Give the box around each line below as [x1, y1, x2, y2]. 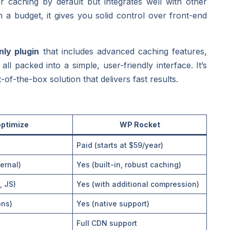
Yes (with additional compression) [76, 179, 200, 188]
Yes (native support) [76, 199, 150, 208]
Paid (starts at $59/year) [76, 140, 164, 149]
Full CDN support [76, 218, 138, 227]
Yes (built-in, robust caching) [76, 160, 182, 169]
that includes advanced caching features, [39, 46, 207, 56]
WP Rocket [119, 120, 160, 129]
